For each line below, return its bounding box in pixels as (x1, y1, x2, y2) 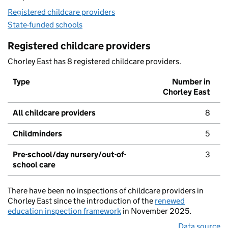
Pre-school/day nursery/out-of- (13, 150, 126, 160)
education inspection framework (8, 206, 121, 216)
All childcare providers (13, 108, 96, 118)
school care (13, 160, 55, 170)
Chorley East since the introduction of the (8, 196, 155, 206)
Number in (172, 77, 210, 87)
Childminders (13, 129, 62, 139)
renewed (155, 196, 185, 206)
